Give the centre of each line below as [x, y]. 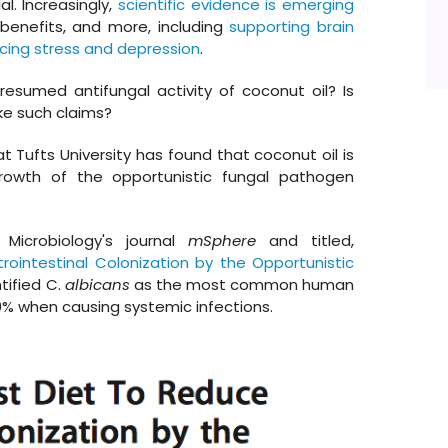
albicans [97, 284]
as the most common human [242, 284]
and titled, [305, 240]
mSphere [222, 240]
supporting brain [292, 26]
